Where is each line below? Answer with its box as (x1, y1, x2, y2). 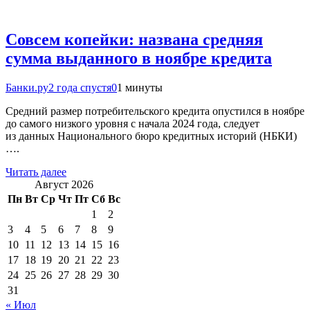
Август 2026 (35, 178, 93, 190)
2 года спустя (48, 81, 111, 93)
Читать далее (6, 165, 66, 178)
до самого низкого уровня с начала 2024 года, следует (6, 117, 259, 129)
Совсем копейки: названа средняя (6, 30, 263, 48)
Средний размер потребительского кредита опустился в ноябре (6, 104, 304, 117)
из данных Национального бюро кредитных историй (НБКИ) (6, 129, 297, 142)
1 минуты (117, 81, 163, 93)
